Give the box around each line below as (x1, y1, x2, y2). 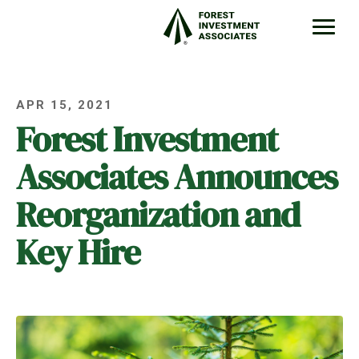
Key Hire (16, 228, 140, 276)
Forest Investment (16, 115, 278, 163)
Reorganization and (16, 190, 300, 238)
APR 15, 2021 (16, 98, 113, 112)
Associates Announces (16, 152, 337, 200)
